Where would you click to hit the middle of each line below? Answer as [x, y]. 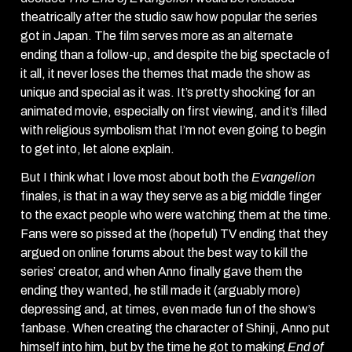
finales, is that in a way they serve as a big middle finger [171, 196]
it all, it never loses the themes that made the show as [165, 74]
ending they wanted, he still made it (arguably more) [160, 291]
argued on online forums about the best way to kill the [164, 253]
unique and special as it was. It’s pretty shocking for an [168, 93]
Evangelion [283, 178]
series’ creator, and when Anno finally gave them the [161, 272]
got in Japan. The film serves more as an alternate [157, 36]
